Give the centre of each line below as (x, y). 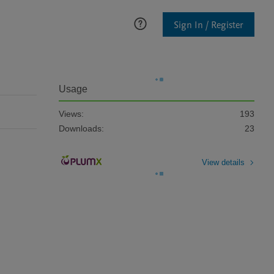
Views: (71, 114)
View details (223, 162)
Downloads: (81, 128)
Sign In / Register (209, 25)
